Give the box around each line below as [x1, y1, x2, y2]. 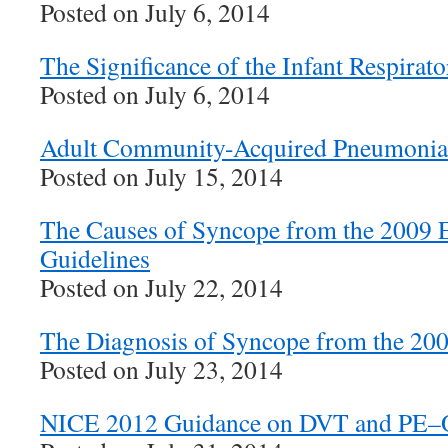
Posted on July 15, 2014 [40, 159, 283, 193]
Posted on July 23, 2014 [40, 352, 283, 386]
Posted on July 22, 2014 [40, 270, 283, 304]
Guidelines [40, 241, 150, 275]
